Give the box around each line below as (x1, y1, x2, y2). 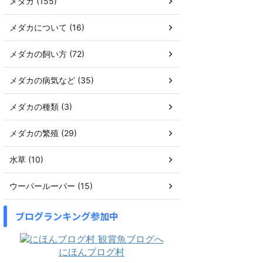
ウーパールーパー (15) (9, 180, 93, 191)
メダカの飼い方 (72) (9, 48, 85, 59)
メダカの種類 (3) (9, 101, 72, 112)
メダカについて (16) (9, 22, 85, 32)
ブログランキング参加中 (15, 208, 119, 223)
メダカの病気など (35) (9, 75, 94, 85)
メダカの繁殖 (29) (9, 127, 77, 138)
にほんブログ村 (59, 245, 124, 258)
